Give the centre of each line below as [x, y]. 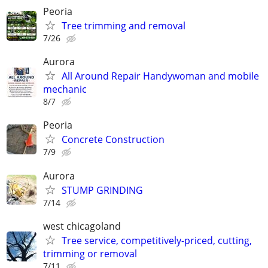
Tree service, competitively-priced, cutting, [157, 240]
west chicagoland [82, 226]
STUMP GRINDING [102, 190]
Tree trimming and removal [124, 26]
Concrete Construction [113, 140]
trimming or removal [90, 253]
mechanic [65, 89]
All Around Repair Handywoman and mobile [160, 76]
